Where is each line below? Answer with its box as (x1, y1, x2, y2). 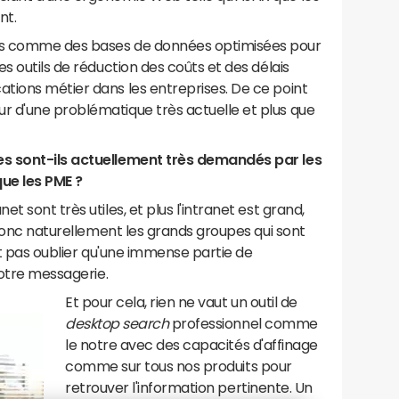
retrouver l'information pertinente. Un (65, 380, 313, 395)
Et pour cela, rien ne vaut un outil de (65, 295, 297, 309)
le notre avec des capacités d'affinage (65, 338, 318, 352)
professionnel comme (168, 316, 318, 330)
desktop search (65, 316, 169, 330)
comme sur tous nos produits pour (65, 359, 292, 373)
